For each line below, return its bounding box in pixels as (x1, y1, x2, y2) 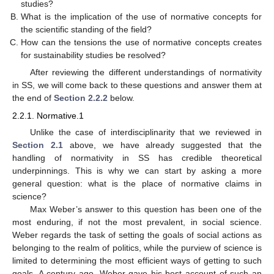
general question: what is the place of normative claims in (12, 178, 262, 188)
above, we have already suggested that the (62, 139, 262, 150)
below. (108, 93, 135, 103)
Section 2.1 (12, 139, 63, 150)
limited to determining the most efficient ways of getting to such (12, 255, 262, 265)
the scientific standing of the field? (21, 24, 152, 35)
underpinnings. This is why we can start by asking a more (12, 165, 262, 176)
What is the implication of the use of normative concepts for (21, 12, 262, 22)
